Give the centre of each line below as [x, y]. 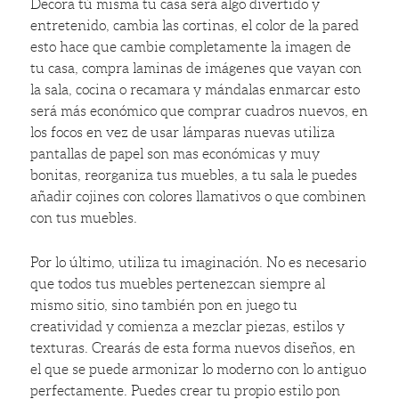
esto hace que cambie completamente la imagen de [191, 47]
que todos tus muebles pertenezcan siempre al [178, 284]
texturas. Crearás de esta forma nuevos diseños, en [193, 348]
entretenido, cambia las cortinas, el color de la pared [195, 26]
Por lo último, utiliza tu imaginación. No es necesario [199, 263]
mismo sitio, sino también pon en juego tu [164, 305]
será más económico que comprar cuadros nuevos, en [199, 111]
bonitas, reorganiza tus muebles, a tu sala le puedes [194, 175]
